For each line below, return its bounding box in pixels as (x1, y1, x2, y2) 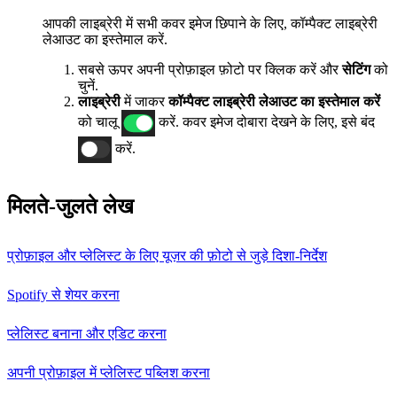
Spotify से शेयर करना (7, 287, 120, 303)
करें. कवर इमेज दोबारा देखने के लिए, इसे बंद (154, 114, 375, 130)
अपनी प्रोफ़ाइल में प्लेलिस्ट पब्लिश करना (7, 365, 210, 381)
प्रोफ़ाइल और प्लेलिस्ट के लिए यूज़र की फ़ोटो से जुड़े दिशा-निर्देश (7, 248, 327, 264)
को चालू (78, 114, 121, 130)
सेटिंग (342, 62, 370, 78)
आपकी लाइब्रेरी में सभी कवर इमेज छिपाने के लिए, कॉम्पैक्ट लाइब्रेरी (43, 16, 378, 32)
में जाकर (121, 94, 168, 110)
